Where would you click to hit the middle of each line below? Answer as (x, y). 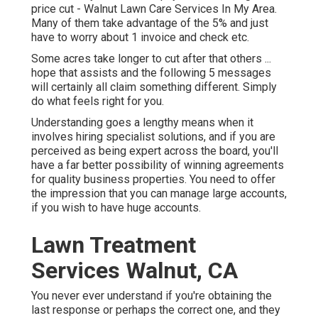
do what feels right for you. (98, 102)
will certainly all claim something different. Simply (154, 87)
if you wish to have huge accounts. (116, 208)
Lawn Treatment (114, 245)
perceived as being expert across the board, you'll (155, 151)
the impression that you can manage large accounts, (159, 194)
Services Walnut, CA (135, 271)
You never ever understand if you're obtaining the (152, 296)
